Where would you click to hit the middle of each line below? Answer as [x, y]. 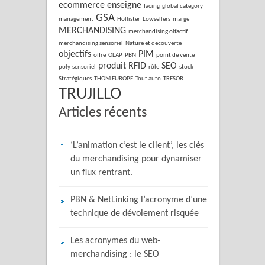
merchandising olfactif [158, 32]
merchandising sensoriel [91, 44]
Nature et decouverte [153, 44]
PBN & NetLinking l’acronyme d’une [139, 200]
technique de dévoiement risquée [135, 214]
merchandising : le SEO [115, 255]
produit [112, 67]
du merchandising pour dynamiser [136, 159]
